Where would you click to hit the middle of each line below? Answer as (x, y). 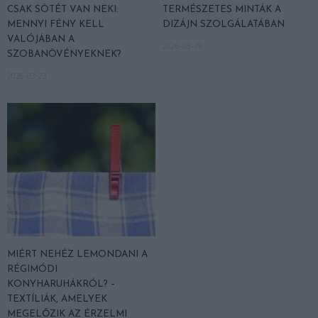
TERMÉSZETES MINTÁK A (222, 9)
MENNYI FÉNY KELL (56, 24)
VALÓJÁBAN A (41, 39)
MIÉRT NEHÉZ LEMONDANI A (77, 254)
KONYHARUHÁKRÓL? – (61, 284)
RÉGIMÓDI (32, 269)
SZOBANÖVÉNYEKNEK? (64, 54)
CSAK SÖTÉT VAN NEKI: (63, 9)
